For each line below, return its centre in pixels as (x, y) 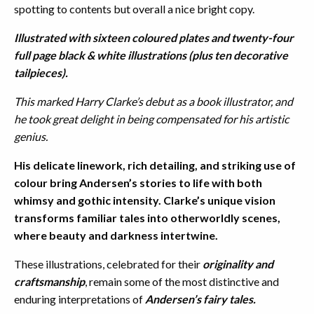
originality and (238, 264)
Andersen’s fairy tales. (200, 299)
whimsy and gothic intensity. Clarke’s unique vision (145, 200)
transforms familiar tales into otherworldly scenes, (147, 218)
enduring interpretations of (80, 299)
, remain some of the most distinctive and (182, 282)
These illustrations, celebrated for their (108, 264)
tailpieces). (41, 73)
